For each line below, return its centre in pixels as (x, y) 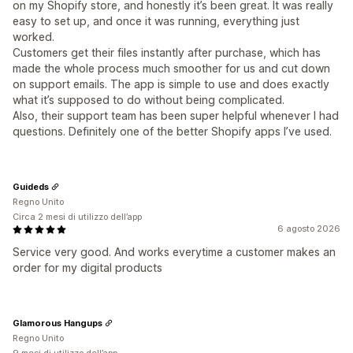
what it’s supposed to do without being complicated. (149, 100)
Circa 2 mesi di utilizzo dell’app (77, 217)
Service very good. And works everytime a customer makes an (174, 252)
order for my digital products (87, 268)
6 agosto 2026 (309, 229)
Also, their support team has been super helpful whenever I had (176, 115)
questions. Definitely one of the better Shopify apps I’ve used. (172, 131)
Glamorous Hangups (58, 323)
